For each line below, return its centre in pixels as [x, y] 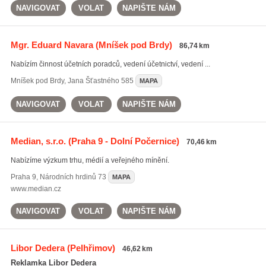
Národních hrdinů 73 [73, 177]
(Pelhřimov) [90, 248]
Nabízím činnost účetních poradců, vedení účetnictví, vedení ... [110, 64]
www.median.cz [36, 189]
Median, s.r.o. [38, 141]
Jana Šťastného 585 [100, 81]
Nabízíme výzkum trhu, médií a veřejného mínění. [90, 160]
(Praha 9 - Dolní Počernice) [122, 141]
